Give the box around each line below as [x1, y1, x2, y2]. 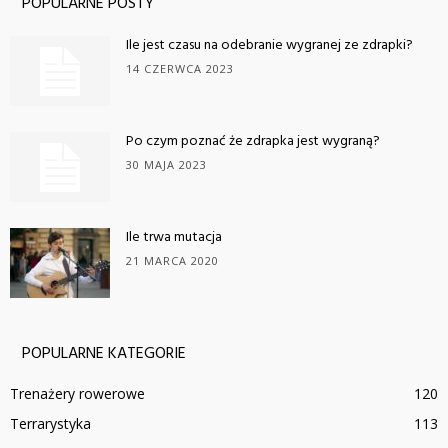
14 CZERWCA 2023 [126, 61, 234, 77]
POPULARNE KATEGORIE [22, 341, 186, 368]
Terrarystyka [10, 414, 91, 434]
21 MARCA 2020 [126, 253, 219, 269]
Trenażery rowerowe [10, 384, 145, 404]
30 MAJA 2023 [126, 157, 207, 173]
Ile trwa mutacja [126, 226, 222, 250]
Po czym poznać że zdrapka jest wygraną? [126, 130, 380, 154]
